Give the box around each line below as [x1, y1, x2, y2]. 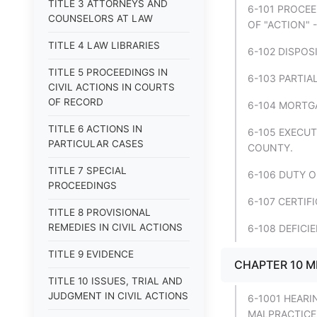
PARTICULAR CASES [48, 138, 144, 149]
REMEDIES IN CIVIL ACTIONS [48, 221, 183, 233]
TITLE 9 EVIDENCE [48, 248, 134, 260]
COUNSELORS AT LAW [48, 13, 153, 24]
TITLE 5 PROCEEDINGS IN [48, 67, 168, 78]
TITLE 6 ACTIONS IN [48, 123, 142, 134]
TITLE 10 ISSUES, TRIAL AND [48, 275, 183, 287]
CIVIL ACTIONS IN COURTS [48, 81, 175, 93]
